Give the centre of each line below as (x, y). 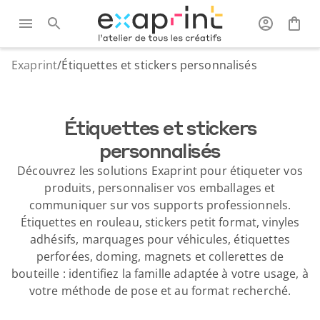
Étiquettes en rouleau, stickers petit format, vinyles (160, 222)
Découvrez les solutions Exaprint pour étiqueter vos (160, 171)
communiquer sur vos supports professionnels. (160, 205)
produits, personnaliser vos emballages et (160, 188)
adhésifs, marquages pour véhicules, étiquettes (160, 239)
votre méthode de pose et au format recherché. (160, 291)
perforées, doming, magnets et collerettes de (160, 256)
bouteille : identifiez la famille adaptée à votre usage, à (160, 274)
